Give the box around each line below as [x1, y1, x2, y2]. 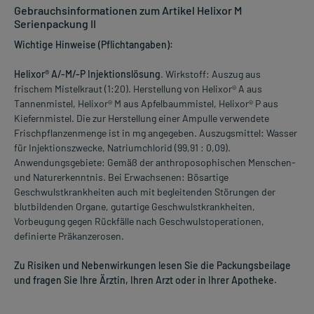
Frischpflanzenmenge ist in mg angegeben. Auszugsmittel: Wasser [14, 127, 297, 139]
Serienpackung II [14, 17, 96, 31]
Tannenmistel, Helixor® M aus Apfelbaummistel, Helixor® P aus [14, 97, 278, 110]
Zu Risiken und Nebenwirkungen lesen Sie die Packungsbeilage [14, 259, 291, 272]
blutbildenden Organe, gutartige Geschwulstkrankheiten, [14, 200, 255, 213]
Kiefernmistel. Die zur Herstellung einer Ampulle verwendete [14, 112, 269, 125]
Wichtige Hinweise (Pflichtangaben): [14, 39, 173, 51]
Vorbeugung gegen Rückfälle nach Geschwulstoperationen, [14, 215, 264, 228]
